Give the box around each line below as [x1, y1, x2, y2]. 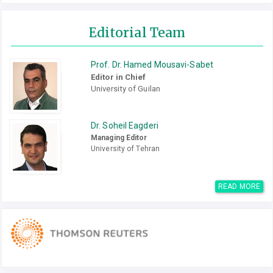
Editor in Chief [91, 73, 146, 82]
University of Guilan [91, 84, 160, 94]
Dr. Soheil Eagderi [91, 121, 158, 131]
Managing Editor [91, 133, 147, 143]
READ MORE [218, 182, 260, 191]
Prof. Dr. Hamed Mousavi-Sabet [91, 60, 213, 70]
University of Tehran [91, 144, 160, 154]
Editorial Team [88, 24, 186, 41]
